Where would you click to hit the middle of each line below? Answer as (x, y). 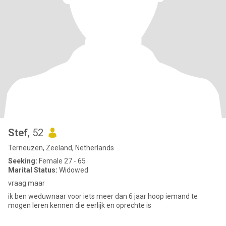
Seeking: (23, 161)
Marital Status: (33, 170)
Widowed (73, 170)
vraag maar (26, 183)
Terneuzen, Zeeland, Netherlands (61, 148)
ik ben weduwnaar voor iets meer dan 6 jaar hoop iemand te (103, 196)
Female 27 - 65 (62, 161)
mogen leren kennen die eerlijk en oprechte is (80, 205)
